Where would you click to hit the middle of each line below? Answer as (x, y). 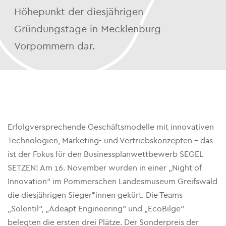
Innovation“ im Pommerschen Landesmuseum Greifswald (112, 181)
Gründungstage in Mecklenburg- (89, 29)
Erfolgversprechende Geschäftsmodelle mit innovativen (111, 127)
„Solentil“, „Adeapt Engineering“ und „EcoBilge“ (96, 209)
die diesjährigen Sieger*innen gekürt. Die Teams (95, 195)
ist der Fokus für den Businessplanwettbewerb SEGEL (105, 154)
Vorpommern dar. (54, 46)
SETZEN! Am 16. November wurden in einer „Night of (105, 168)
